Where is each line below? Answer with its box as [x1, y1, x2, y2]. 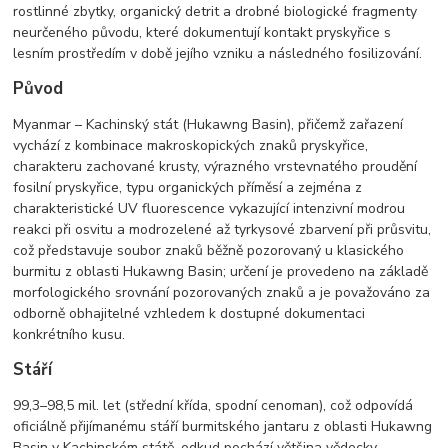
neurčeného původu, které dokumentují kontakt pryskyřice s [13, 22, 392, 42]
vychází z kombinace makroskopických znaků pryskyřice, [13, 135, 369, 155]
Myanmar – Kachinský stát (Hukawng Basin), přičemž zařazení [13, 114, 404, 134]
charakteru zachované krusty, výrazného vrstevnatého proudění [13, 156, 418, 176]
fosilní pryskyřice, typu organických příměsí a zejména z [13, 177, 363, 197]
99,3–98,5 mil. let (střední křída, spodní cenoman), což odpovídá [13, 395, 414, 415]
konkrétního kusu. [13, 324, 126, 344]
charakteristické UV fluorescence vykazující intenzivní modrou [13, 198, 406, 218]
